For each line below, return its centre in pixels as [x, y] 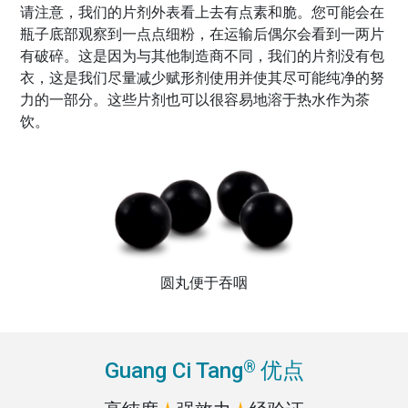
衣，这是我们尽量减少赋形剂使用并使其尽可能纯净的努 [202, 78]
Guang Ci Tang [173, 371]
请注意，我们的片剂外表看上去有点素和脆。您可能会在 [202, 13]
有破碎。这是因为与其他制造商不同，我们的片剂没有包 [202, 56]
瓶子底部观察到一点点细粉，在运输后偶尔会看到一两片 [202, 35]
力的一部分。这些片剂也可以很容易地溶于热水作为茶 [194, 100]
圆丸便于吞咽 [204, 283]
